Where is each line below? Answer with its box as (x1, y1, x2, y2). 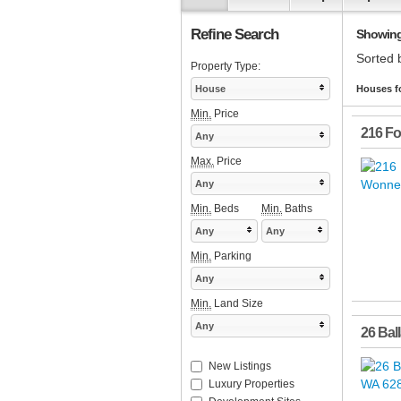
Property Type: (191, 60, 260, 73)
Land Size (211, 297, 263, 311)
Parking (211, 250, 252, 263)
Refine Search (191, 25, 278, 44)
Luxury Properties (209, 378, 294, 391)
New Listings (209, 360, 271, 373)
